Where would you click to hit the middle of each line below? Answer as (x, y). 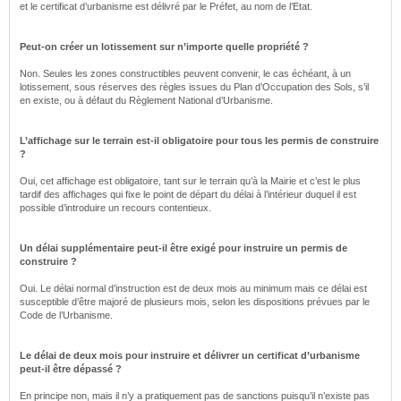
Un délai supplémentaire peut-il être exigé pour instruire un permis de (183, 248)
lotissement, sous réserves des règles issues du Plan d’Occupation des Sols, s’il (194, 87)
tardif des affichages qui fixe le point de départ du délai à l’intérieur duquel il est (188, 194)
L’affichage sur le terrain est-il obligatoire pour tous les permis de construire (199, 141)
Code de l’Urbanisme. (66, 315)
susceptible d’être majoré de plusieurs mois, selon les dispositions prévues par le (195, 302)
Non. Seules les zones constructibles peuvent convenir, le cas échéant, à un (185, 73)
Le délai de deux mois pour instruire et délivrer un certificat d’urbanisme (190, 355)
